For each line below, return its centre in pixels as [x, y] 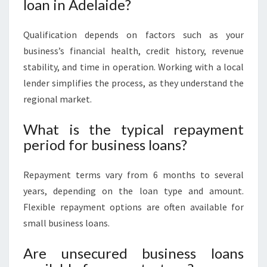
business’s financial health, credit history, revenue [133, 51]
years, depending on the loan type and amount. [133, 191]
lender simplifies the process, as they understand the [133, 83]
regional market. [58, 99]
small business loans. [66, 223]
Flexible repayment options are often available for [133, 207]
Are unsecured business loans [133, 253]
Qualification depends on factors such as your [133, 35]
